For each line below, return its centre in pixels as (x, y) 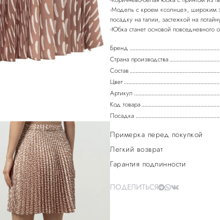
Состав (119, 70)
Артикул (121, 93)
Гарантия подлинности (148, 164)
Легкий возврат (136, 149)
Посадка (122, 116)
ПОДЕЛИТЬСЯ (134, 187)
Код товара (125, 104)
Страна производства (139, 59)
